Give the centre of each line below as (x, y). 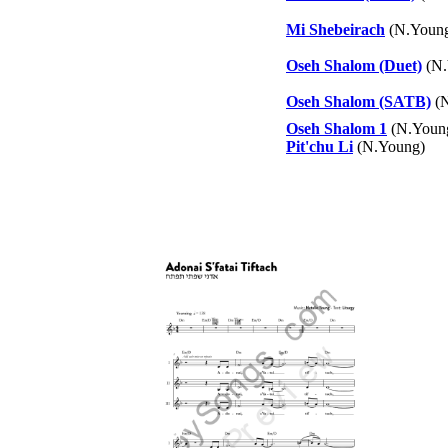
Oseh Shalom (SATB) (358, 101)
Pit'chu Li (319, 146)
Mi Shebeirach (335, 29)
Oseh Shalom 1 (336, 128)
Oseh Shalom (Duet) (354, 65)
